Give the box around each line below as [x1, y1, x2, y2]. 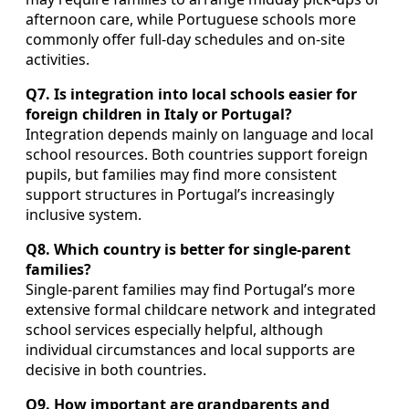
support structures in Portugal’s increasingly [26, 184, 334, 204]
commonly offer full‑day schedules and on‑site [26, 28, 345, 49]
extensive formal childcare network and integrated [26, 299, 376, 320]
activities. [26, 48, 89, 69]
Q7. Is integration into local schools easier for [26, 83, 357, 104]
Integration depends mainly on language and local [26, 123, 373, 144]
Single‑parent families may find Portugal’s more [26, 278, 355, 299]
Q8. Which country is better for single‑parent [26, 238, 351, 259]
